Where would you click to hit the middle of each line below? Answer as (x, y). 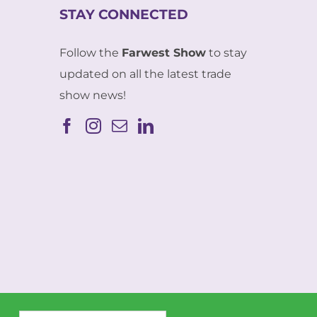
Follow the (90, 53)
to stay (226, 53)
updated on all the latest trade (145, 74)
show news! (92, 96)
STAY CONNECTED (123, 15)
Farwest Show (163, 53)
